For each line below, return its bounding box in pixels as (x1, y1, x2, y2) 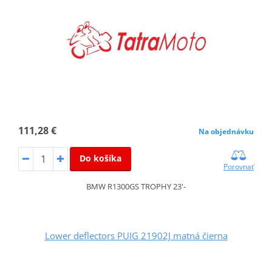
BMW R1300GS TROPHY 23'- (86, 180, 186, 192)
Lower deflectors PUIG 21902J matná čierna (44, 229, 228, 242)
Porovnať (223, 161, 254, 172)
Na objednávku (199, 126, 254, 137)
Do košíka (79, 152, 121, 164)
